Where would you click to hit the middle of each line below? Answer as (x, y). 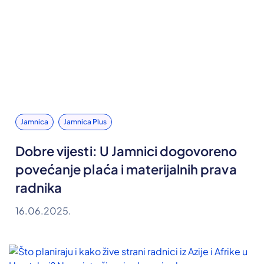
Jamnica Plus (85, 122)
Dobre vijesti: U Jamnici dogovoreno (126, 151)
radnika (39, 188)
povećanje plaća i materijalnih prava (126, 169)
